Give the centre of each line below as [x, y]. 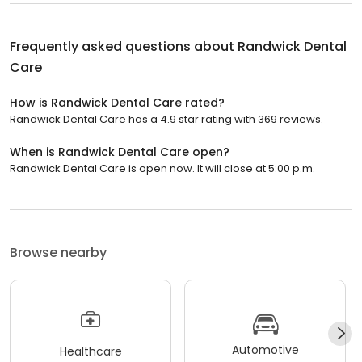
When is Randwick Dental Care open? [120, 152]
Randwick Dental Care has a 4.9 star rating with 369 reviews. [166, 120]
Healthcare [90, 351]
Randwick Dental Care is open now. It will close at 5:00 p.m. [162, 169]
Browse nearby [58, 253]
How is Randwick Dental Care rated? [117, 103]
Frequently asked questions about [124, 47]
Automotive [265, 349]
